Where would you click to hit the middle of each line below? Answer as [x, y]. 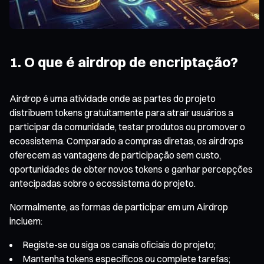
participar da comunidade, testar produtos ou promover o [127, 126]
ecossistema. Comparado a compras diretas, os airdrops [126, 141]
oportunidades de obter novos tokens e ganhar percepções [131, 169]
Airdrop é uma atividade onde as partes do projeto [113, 98]
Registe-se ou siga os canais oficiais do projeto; [119, 244]
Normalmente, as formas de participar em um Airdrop [119, 207]
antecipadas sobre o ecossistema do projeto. [103, 183]
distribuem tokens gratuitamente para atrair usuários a [121, 112]
